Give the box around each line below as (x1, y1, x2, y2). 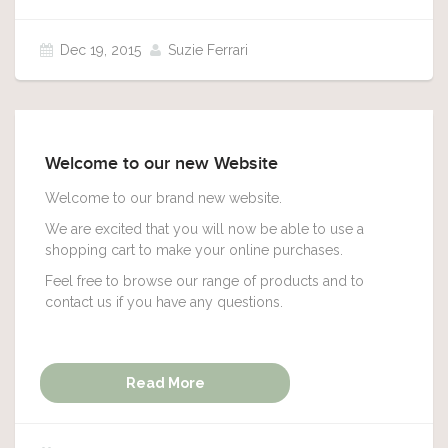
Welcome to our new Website (45, 155, 278, 173)
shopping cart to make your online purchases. (45, 242, 343, 258)
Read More (125, 375, 205, 391)
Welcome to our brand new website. (45, 190, 282, 206)
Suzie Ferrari (168, 42, 248, 58)
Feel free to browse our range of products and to (45, 273, 364, 289)
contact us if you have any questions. (45, 294, 283, 310)
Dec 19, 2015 (60, 42, 141, 58)
